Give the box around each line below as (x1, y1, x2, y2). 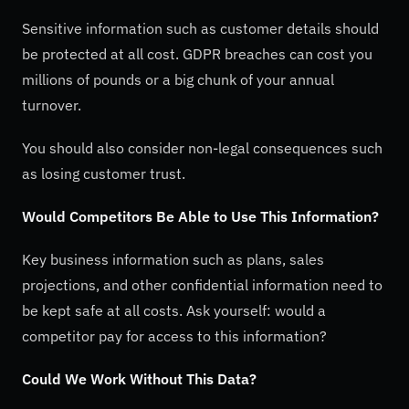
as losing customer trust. (22, 163, 185, 183)
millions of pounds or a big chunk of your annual (22, 69, 334, 89)
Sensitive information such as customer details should (22, 18, 379, 37)
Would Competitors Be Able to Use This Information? (22, 207, 379, 226)
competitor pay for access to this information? (22, 327, 327, 346)
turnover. (22, 95, 81, 114)
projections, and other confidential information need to (22, 276, 383, 295)
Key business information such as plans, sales (22, 250, 324, 269)
